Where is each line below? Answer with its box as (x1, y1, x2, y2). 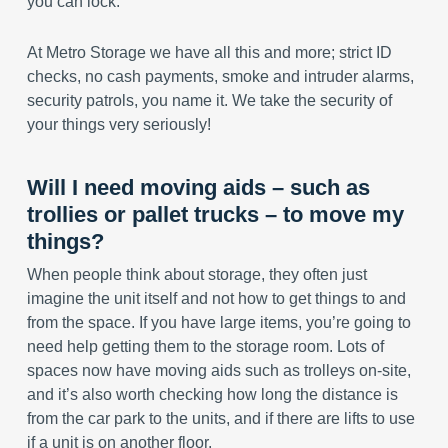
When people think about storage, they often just (26, 266, 367, 283)
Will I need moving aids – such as (26, 175, 370, 200)
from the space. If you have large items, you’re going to (26, 314, 411, 331)
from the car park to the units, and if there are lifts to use (26, 410, 415, 427)
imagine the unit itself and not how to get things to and (26, 290, 406, 307)
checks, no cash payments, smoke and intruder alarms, (26, 68, 414, 85)
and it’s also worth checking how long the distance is (26, 386, 398, 403)
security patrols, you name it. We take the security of (26, 92, 392, 109)
